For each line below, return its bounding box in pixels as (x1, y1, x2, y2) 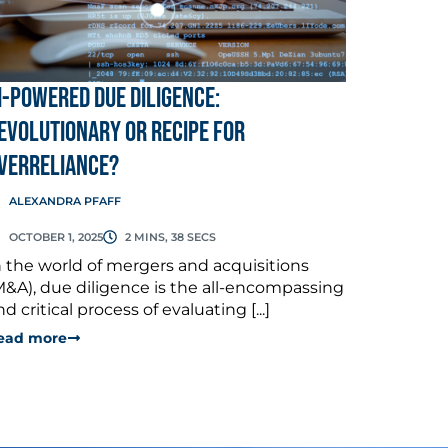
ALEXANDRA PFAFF (8, 193, 121, 208)
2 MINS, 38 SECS (125, 229, 216, 244)
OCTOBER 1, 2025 (8, 229, 103, 244)
